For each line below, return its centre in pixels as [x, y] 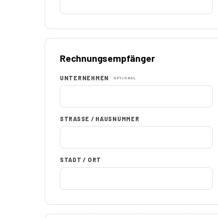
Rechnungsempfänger [107, 58]
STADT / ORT [81, 160]
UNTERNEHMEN [85, 78]
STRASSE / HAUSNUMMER [98, 119]
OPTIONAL [125, 78]
